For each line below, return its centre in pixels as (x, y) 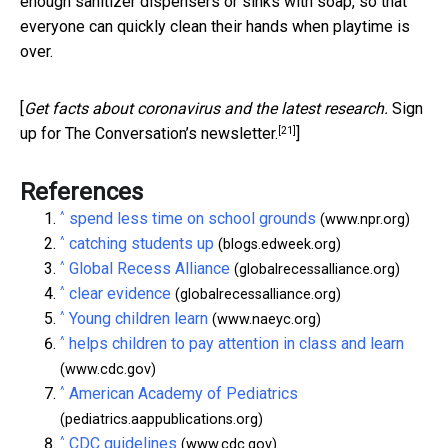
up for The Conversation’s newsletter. (149, 134)
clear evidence (120, 294)
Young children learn (138, 319)
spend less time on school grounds (192, 219)
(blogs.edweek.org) (277, 245)
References (81, 192)
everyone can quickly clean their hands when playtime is (215, 27)
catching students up (141, 244)
